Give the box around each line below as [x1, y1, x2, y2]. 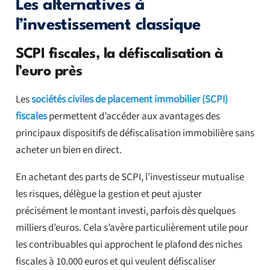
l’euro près [15, 64, 83, 80]
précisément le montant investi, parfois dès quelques [15, 204, 236, 219]
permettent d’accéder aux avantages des [46, 109, 220, 124]
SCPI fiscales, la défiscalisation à [15, 47, 223, 62]
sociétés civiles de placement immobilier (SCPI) [31, 92, 228, 107]
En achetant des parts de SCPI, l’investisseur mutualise [15, 170, 244, 185]
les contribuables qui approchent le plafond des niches [15, 237, 242, 253]
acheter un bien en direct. [15, 143, 122, 158]
